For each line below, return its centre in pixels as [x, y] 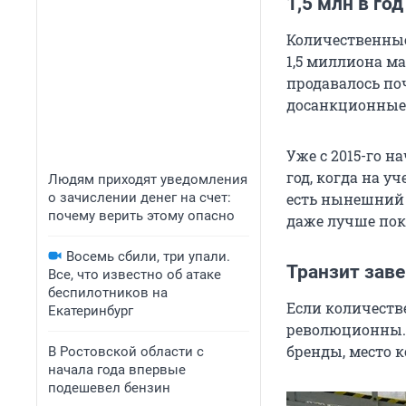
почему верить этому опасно [141, 216]
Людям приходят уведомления [148, 179]
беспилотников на [108, 293]
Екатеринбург [91, 311]
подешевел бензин [109, 388]
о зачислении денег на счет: [140, 198]
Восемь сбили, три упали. [148, 256]
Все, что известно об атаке [135, 275]
